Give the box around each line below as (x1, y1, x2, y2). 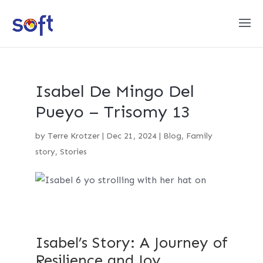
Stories (59, 147, 87, 157)
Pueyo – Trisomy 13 (35, 102, 190, 122)
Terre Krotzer (47, 131, 100, 141)
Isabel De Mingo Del (35, 81, 194, 102)
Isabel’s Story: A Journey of (35, 234, 228, 252)
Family (186, 131, 213, 141)
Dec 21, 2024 (106, 131, 157, 141)
